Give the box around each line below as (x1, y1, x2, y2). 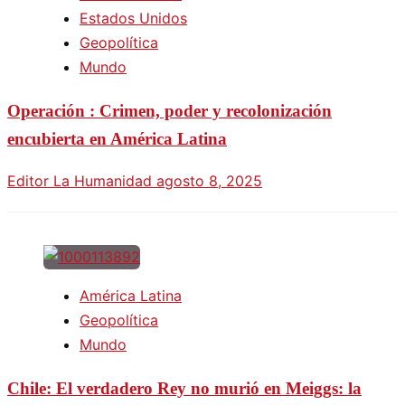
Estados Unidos (80, 8, 187, 27)
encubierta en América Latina (7, 128, 227, 148)
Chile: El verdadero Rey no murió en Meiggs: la (7, 378, 362, 398)
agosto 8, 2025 (156, 172, 262, 191)
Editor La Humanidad (7, 172, 156, 191)
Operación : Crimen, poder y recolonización (7, 100, 332, 120)
